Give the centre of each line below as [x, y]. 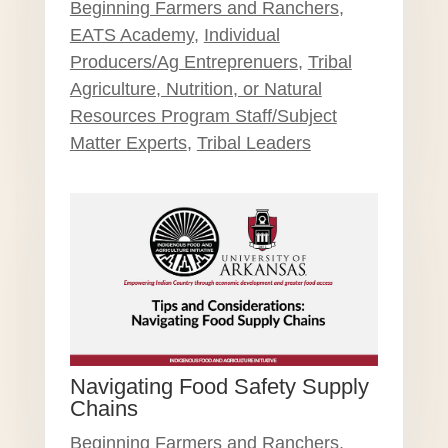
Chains [103, 409]
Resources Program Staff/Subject [203, 116]
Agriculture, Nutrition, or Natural [195, 89]
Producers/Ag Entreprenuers [183, 62]
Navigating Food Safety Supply [219, 387]
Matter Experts [128, 143]
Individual [241, 35]
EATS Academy [131, 35]
